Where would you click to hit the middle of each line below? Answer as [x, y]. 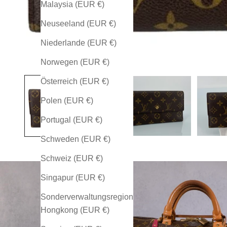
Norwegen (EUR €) [75, 62]
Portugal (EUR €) [71, 120]
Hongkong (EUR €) [75, 210]
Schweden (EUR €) [75, 139]
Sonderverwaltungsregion [87, 197]
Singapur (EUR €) [73, 177]
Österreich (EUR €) [75, 81]
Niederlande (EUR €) [79, 43]
